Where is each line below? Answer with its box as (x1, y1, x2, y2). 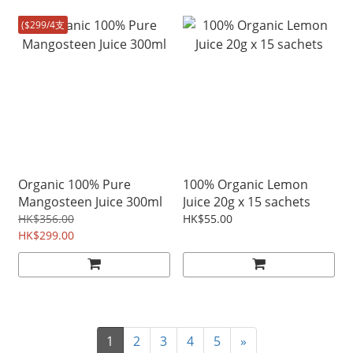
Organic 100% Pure (18, 175, 131, 193)
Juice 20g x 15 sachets (183, 192, 310, 210)
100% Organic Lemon (183, 175, 308, 193)
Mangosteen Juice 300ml (18, 192, 162, 210)
